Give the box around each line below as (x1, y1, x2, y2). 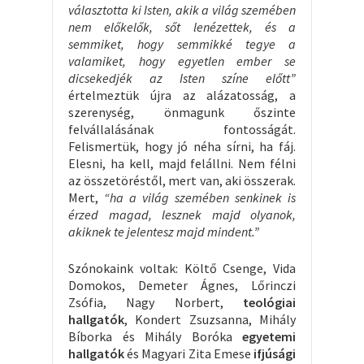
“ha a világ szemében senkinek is (104, 188, 296, 206)
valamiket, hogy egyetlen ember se (68, 52, 296, 69)
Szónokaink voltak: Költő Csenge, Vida (68, 259, 296, 276)
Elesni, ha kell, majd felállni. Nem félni (68, 154, 296, 171)
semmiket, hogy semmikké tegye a (68, 35, 296, 52)
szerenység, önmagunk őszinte (68, 103, 296, 120)
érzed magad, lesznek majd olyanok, (68, 206, 296, 223)
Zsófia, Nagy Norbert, (68, 293, 243, 310)
